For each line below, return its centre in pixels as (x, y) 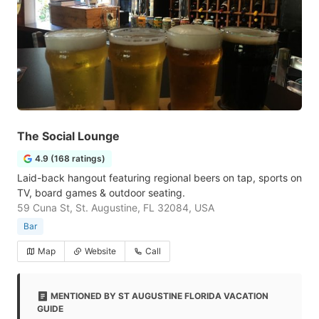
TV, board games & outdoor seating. (101, 193)
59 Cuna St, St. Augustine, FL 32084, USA (116, 208)
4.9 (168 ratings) (70, 158)
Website (100, 251)
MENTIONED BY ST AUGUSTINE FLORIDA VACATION (159, 296)
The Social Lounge (68, 136)
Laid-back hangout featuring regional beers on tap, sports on (159, 178)
